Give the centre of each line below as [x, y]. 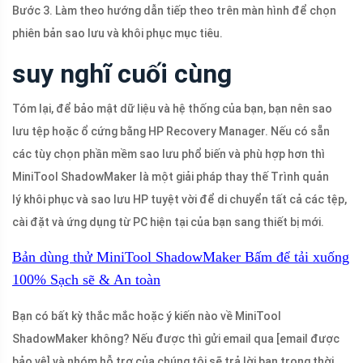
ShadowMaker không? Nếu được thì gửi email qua [143, 339]
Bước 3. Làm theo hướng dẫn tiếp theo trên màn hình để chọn [174, 11]
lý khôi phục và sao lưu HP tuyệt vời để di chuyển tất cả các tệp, [179, 200]
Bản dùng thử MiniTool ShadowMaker [126, 257]
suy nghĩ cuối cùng [122, 74]
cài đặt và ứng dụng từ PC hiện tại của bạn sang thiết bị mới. [168, 222]
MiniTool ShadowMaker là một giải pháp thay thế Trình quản [171, 177]
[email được [307, 339]
